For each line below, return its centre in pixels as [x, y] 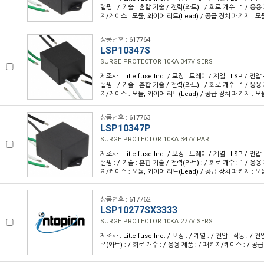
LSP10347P [126, 128]
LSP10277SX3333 [139, 210]
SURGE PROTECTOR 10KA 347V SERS [156, 62]
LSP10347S [125, 50]
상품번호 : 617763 [125, 118]
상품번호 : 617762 [125, 199]
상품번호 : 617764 [125, 40]
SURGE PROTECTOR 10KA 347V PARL [156, 139]
